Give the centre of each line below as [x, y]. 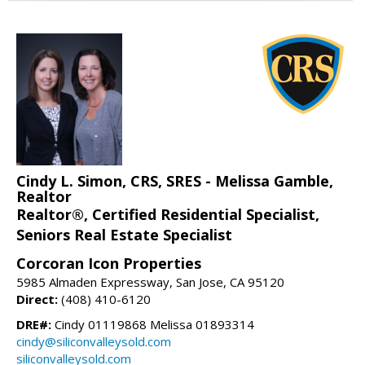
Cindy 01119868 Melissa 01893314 [153, 325]
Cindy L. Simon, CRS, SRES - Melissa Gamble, [175, 181]
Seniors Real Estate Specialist [124, 235]
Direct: [37, 299]
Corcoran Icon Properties [109, 264]
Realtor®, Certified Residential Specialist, [168, 215]
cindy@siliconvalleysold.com [94, 342]
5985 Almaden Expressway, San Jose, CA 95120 [150, 282]
